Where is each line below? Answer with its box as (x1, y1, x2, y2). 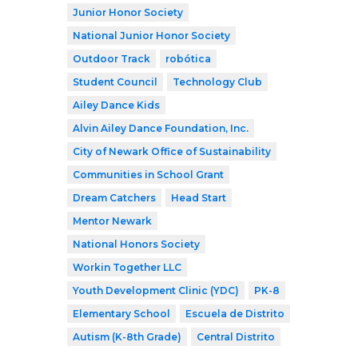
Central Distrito (197, 331, 275, 344)
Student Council (73, 76, 157, 89)
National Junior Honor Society (73, 30, 230, 42)
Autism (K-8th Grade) (73, 331, 181, 344)
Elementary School (73, 308, 170, 320)
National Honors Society (73, 238, 200, 251)
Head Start (171, 192, 226, 205)
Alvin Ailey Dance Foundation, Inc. (73, 122, 249, 135)
